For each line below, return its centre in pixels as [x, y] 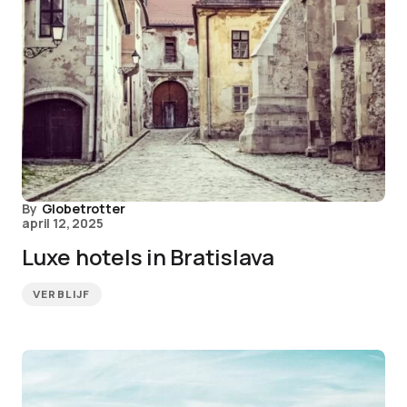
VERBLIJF [62, 294]
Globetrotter [83, 208]
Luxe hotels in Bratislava [148, 257]
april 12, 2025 [63, 223]
